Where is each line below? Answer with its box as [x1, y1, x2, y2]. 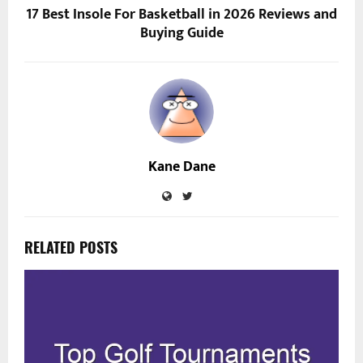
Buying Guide [139, 21, 224, 46]
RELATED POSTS [24, 237, 117, 258]
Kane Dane [147, 155, 216, 180]
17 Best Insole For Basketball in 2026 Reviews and [26, 2, 337, 28]
